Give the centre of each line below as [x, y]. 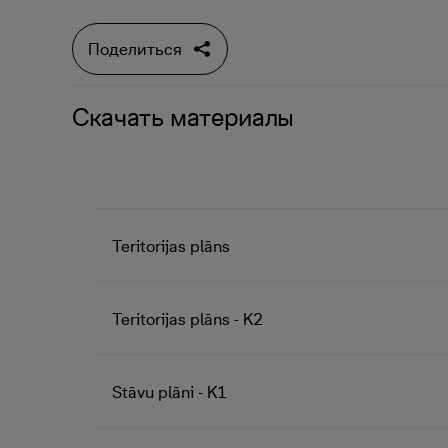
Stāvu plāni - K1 [169, 392]
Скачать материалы [183, 117]
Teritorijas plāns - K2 [187, 319]
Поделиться [135, 49]
